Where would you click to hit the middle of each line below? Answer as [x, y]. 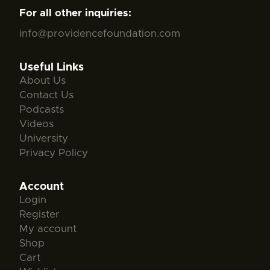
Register [39, 215]
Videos [36, 124]
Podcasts [42, 110]
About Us [42, 81]
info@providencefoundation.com [100, 34]
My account [48, 229]
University [44, 139]
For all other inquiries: [75, 13]
